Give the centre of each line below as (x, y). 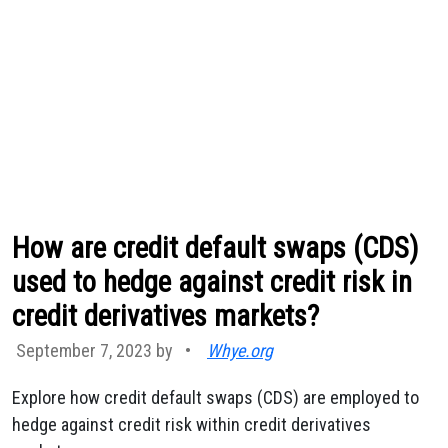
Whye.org (240, 350)
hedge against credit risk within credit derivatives (191, 424)
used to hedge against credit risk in (212, 282)
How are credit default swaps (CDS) (215, 248)
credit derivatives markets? (165, 316)
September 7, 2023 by (96, 350)
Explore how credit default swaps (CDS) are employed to (215, 397)
